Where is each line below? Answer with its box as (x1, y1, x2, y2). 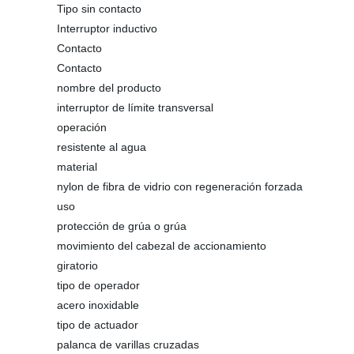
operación (57, 121, 107, 134)
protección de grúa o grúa (57, 220, 186, 232)
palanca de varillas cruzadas (57, 338, 199, 351)
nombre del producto (57, 81, 161, 94)
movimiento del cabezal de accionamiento (57, 239, 266, 252)
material (57, 160, 97, 173)
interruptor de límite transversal (57, 101, 213, 114)
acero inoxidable (57, 299, 139, 311)
